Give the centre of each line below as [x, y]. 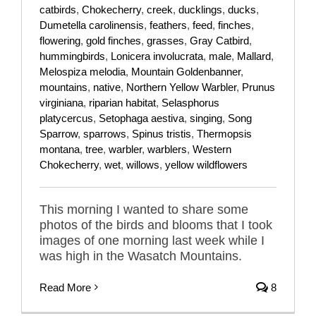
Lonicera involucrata [157, 56]
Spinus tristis [162, 133]
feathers [168, 25]
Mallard [254, 56]
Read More [65, 287]
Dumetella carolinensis [92, 25]
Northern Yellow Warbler [181, 87]
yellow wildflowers [206, 164]
